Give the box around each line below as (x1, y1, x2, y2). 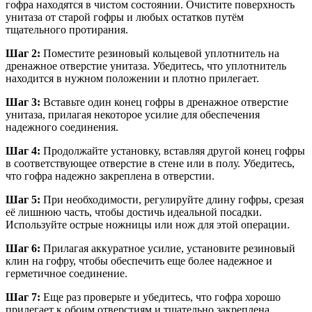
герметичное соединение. (6, 267, 127, 280)
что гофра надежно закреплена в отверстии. (6, 170, 214, 182)
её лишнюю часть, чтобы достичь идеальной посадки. (6, 206, 262, 219)
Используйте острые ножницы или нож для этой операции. (6, 219, 290, 231)
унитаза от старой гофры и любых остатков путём (6, 11, 244, 24)
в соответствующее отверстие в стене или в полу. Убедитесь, (6, 157, 295, 170)
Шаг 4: (6, 145, 40, 157)
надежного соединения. (6, 121, 118, 134)
